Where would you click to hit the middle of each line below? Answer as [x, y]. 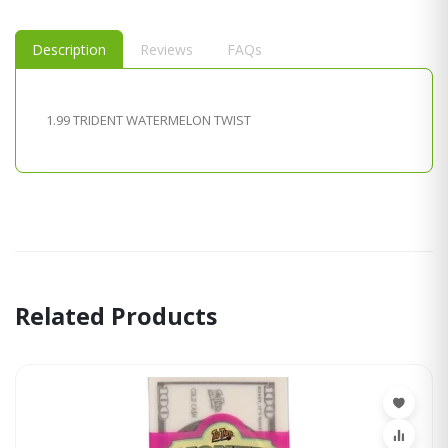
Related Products [116, 316]
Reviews [166, 50]
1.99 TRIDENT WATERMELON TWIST [148, 120]
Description [69, 50]
